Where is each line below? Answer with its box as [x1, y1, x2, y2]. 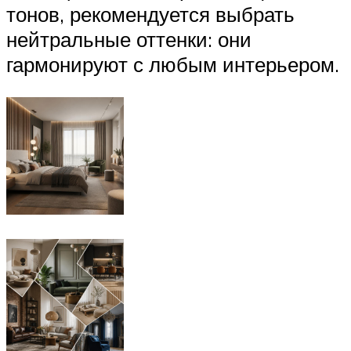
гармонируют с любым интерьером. [6, 52, 339, 78]
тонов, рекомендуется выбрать [6, 2, 295, 27]
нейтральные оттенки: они [6, 27, 251, 52]
